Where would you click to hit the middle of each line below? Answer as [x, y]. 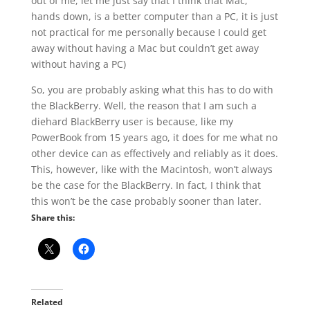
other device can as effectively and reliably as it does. [154, 153]
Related [47, 302]
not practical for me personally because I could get [148, 32]
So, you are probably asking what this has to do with [152, 90]
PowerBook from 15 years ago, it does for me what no [154, 137]
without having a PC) [78, 64]
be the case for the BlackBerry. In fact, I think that [146, 185]
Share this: [53, 218]
